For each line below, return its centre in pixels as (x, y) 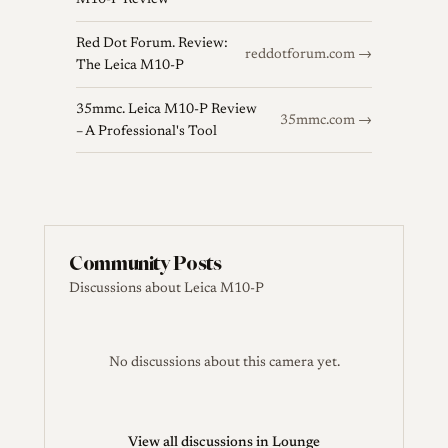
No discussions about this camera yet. (224, 363)
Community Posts (145, 263)
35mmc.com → (326, 120)
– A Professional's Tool (146, 131)
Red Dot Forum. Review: (152, 43)
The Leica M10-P (130, 65)
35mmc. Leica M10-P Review (166, 109)
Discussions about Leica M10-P (166, 289)
